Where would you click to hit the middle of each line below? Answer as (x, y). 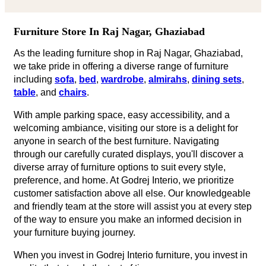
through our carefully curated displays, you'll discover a (129, 154)
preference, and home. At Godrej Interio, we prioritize (124, 180)
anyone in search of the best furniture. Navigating (116, 141)
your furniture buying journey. (75, 232)
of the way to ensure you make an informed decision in (128, 219)
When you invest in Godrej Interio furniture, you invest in (131, 255)
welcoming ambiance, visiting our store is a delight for (126, 128)
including (34, 79)
